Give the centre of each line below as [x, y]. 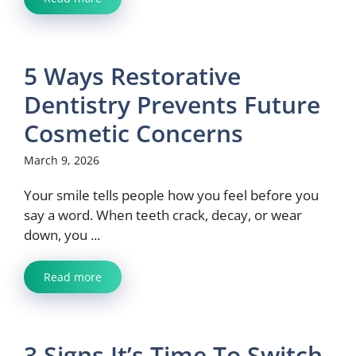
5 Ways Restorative [132, 76]
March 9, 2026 [62, 160]
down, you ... [62, 235]
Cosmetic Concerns [133, 133]
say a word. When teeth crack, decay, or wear [163, 215]
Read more [73, 277]
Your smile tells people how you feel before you [171, 195]
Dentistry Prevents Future [172, 104]
